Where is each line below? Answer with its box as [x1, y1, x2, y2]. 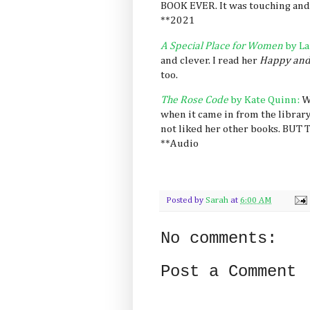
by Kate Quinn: [228, 95, 302, 106]
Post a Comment [161, 262, 296, 281]
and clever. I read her [161, 55, 259, 66]
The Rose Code [161, 95, 228, 106]
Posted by [166, 195, 206, 205]
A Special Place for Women [161, 40, 285, 51]
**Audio [161, 138, 199, 149]
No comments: [161, 228, 277, 248]
